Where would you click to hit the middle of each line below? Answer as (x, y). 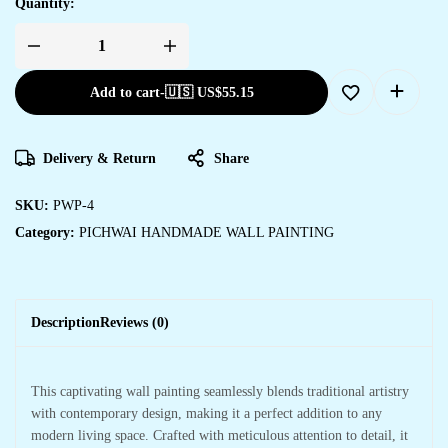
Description (65, 322)
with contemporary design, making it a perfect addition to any (206, 413)
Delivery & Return (99, 158)
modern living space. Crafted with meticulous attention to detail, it (219, 435)
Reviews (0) (134, 322)
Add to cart (124, 92)
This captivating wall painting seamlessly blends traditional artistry (220, 391)
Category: (47, 232)
